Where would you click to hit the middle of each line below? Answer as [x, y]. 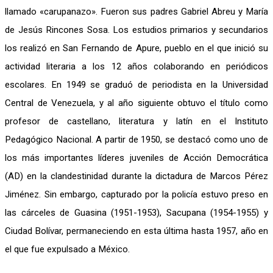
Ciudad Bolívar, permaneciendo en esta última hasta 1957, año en [136, 231]
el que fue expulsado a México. [67, 249]
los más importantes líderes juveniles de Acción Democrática [136, 158]
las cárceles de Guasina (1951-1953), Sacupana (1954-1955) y [136, 213]
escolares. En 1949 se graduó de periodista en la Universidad [136, 85]
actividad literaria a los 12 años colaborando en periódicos [136, 66]
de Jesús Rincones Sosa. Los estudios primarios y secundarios [136, 30]
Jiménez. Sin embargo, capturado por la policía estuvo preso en [136, 194]
